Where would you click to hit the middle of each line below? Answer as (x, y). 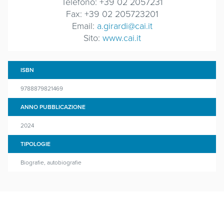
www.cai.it (121, 37)
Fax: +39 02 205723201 (112, 13)
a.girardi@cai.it (124, 25)
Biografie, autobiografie (51, 162)
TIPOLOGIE (35, 144)
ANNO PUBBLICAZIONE (53, 107)
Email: (84, 25)
